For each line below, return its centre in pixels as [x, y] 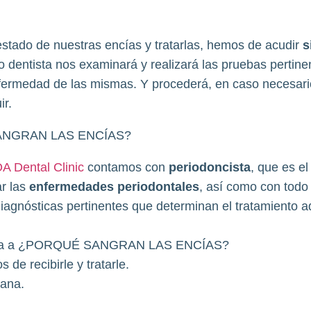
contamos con [126, 167]
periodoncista [209, 167]
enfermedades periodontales [114, 187]
